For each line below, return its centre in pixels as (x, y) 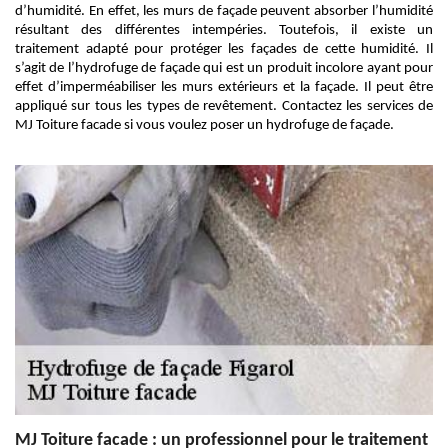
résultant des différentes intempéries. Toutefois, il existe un (224, 30)
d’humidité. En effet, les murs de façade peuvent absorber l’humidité (224, 11)
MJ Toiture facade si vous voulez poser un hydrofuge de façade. (204, 125)
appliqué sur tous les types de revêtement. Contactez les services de (224, 106)
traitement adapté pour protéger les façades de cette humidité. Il (224, 49)
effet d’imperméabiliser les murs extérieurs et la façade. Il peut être (224, 87)
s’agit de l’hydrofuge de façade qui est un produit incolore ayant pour (224, 68)
